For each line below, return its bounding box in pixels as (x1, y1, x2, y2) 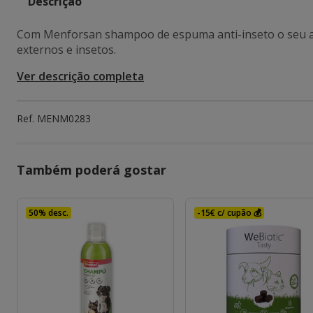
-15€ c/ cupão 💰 (197, 207, 262, 219)
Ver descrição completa (17, 68, 144, 84)
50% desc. (29, 207, 68, 219)
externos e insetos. (17, 42, 116, 57)
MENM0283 (37, 112, 91, 125)
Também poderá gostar (17, 161, 166, 178)
